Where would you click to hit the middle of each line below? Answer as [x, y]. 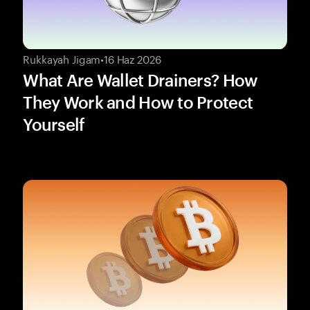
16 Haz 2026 [133, 58]
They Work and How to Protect [138, 102]
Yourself [54, 125]
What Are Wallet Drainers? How [140, 80]
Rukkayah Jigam [62, 58]
